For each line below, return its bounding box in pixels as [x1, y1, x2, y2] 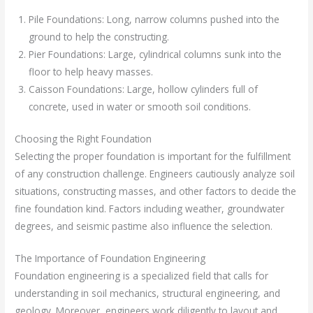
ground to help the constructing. [29, 30, 175, 44]
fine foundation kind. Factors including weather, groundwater [15, 201, 285, 215]
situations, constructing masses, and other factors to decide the [15, 184, 297, 198]
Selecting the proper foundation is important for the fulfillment [15, 149, 291, 163]
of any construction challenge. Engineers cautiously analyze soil [15, 166, 296, 180]
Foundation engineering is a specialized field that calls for [15, 269, 269, 283]
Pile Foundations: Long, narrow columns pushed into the [29, 13, 280, 27]
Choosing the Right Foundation [15, 131, 152, 145]
